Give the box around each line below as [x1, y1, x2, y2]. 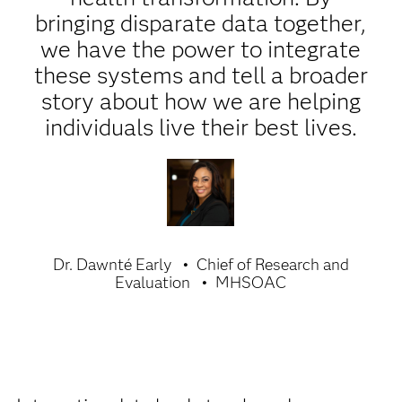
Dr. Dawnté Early [52, 255, 171, 275]
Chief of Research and [196, 255, 349, 275]
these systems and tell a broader [33, 61, 368, 90]
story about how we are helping [40, 87, 361, 116]
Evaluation [115, 273, 191, 293]
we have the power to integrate [40, 35, 362, 64]
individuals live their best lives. [44, 113, 357, 142]
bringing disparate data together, [35, 9, 367, 38]
